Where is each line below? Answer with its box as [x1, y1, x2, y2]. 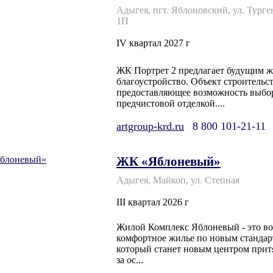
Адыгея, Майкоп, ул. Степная [116, 175, 239, 186]
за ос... [116, 255, 143, 266]
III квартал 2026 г [116, 197, 189, 208]
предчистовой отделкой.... [116, 98, 225, 109]
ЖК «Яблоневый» [116, 154, 221, 169]
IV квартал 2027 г [116, 38, 190, 48]
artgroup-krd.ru [116, 120, 184, 133]
